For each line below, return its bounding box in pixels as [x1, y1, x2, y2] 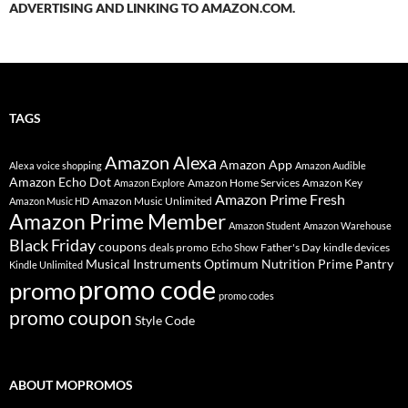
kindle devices [323, 240, 390, 255]
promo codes [219, 290, 274, 302]
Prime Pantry [318, 256, 393, 272]
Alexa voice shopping [9, 159, 102, 172]
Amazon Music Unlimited [92, 194, 212, 209]
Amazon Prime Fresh [215, 190, 345, 209]
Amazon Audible [295, 159, 366, 172]
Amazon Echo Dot [9, 175, 111, 190]
